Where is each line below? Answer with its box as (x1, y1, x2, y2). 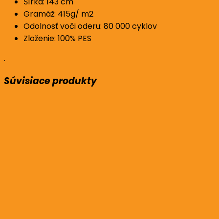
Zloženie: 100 (23, 32, 70, 44)
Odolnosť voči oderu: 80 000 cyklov (23, 20, 157, 32)
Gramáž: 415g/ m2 (23, 8, 93, 20)
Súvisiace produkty (4, 74, 97, 88)
